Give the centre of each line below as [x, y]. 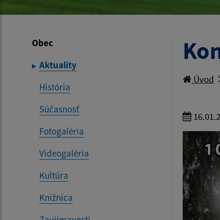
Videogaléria [64, 153]
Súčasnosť [59, 109]
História [55, 87]
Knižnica [56, 198]
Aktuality [58, 65]
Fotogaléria [62, 131]
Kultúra [54, 176]
